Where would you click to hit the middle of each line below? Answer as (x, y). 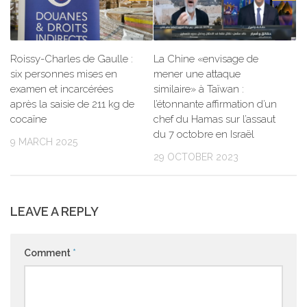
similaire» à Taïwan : (199, 89)
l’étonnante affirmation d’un (215, 104)
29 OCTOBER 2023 (196, 157)
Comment (48, 253)
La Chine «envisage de (206, 59)
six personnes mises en (64, 74)
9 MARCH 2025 (44, 142)
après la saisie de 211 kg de (72, 104)
